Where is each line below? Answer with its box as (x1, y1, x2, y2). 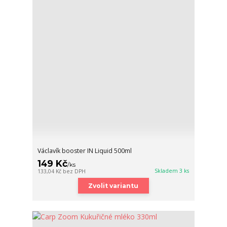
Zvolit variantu (88, 182, 139, 190)
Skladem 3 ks (155, 167, 190, 175)
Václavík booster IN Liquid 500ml (37, 146, 132, 156)
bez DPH (63, 168, 86, 175)
